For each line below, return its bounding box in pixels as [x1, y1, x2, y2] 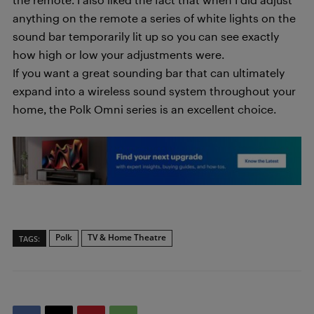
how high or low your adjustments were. [13, 48, 224, 61]
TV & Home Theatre [88, 231, 166, 243]
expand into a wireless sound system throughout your [13, 84, 296, 97]
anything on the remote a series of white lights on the [13, 11, 296, 25]
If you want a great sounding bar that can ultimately [13, 66, 285, 79]
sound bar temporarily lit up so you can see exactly [13, 29, 279, 43]
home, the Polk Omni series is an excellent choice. [13, 102, 276, 116]
